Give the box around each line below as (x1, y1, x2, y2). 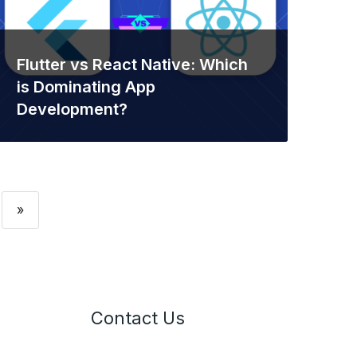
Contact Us (90, 308, 185, 328)
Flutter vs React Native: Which (17, 55, 248, 74)
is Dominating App (17, 77, 155, 96)
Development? (17, 100, 127, 119)
